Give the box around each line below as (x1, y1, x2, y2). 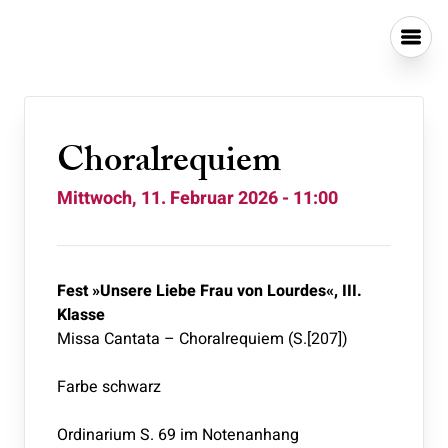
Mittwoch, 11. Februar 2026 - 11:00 (57, 185, 338, 212)
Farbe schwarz (57, 375, 161, 399)
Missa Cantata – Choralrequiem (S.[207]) (57, 327, 348, 351)
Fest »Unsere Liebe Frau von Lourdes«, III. (57, 279, 362, 303)
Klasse (57, 303, 105, 327)
